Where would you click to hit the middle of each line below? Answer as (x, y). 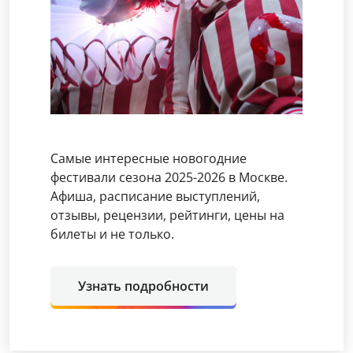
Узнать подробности (143, 286)
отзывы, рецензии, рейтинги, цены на (167, 215)
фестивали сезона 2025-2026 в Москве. (169, 177)
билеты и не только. (112, 234)
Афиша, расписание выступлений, (155, 196)
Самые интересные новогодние (149, 158)
